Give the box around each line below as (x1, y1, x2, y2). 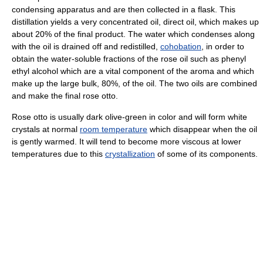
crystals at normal (12, 124, 80, 134)
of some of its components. (155, 149, 258, 159)
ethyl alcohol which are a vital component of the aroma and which (12, 66, 254, 76)
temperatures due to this (12, 149, 105, 159)
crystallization (105, 149, 155, 159)
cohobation (160, 41, 201, 51)
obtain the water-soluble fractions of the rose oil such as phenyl (12, 53, 246, 63)
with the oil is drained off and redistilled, (12, 41, 160, 51)
